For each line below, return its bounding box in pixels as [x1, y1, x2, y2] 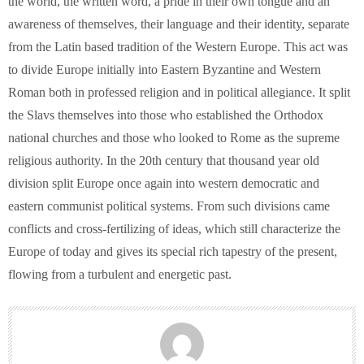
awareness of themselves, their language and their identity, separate [8, 17, 349, 32]
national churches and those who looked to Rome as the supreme [8, 131, 340, 145]
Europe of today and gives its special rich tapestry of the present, [8, 245, 337, 259]
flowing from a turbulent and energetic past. [8, 267, 232, 282]
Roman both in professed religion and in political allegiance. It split [8, 85, 350, 100]
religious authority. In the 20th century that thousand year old [8, 154, 319, 168]
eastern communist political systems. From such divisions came [8, 199, 330, 214]
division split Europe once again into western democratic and [8, 176, 319, 191]
